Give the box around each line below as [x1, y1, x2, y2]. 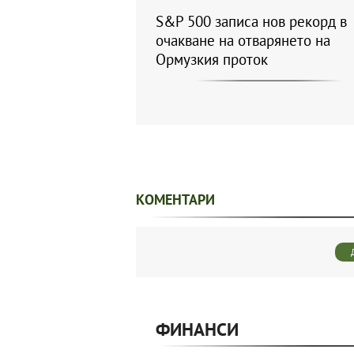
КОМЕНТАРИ [136, 190, 215, 209]
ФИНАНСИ [156, 317, 239, 341]
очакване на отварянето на [156, 30, 330, 50]
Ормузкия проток [156, 49, 268, 69]
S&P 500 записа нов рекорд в [156, 11, 347, 31]
